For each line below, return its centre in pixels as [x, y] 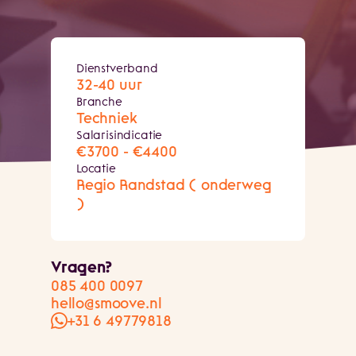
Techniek [107, 119]
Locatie [96, 169]
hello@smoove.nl [106, 304]
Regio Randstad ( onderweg [174, 186]
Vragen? [82, 269]
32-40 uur [109, 86]
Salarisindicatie [120, 136]
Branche [99, 103]
